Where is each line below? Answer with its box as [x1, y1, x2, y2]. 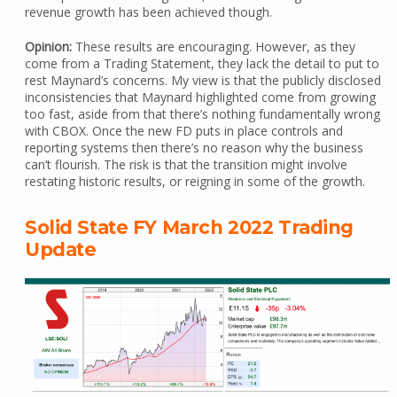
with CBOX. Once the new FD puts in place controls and [24, 122, 343, 140]
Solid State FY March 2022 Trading [24, 216, 354, 239]
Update [24, 238, 97, 261]
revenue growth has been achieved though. [24, 4, 272, 21]
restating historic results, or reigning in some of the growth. [24, 173, 365, 191]
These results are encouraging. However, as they [71, 38, 355, 56]
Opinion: [24, 38, 72, 56]
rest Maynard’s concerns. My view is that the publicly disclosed [24, 72, 381, 90]
